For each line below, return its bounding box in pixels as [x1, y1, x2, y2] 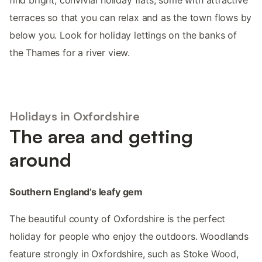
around [9, 148, 71, 172]
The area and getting [9, 125, 193, 149]
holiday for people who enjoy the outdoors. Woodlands [9, 230, 249, 243]
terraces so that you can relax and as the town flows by [9, 11, 252, 23]
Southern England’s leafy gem [9, 186, 143, 198]
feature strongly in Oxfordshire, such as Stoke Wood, [9, 248, 239, 260]
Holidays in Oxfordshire [9, 109, 140, 124]
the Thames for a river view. [9, 46, 130, 58]
